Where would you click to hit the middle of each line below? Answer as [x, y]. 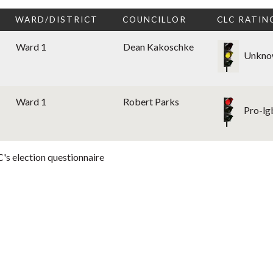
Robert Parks [151, 102]
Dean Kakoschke [158, 47]
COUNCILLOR [154, 20]
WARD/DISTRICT [57, 20]
